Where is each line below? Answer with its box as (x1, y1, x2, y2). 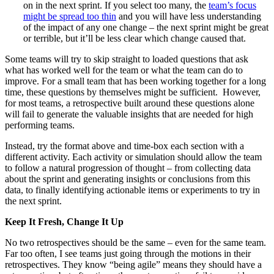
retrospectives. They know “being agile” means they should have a (5, 259, 262, 270)
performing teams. (5, 119, 75, 130)
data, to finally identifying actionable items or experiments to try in (5, 184, 260, 195)
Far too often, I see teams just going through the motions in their (5, 248, 251, 259)
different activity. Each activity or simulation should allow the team (5, 151, 262, 162)
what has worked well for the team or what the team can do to (5, 64, 243, 75)
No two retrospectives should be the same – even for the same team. (5, 237, 266, 248)
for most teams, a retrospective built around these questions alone (5, 97, 254, 108)
